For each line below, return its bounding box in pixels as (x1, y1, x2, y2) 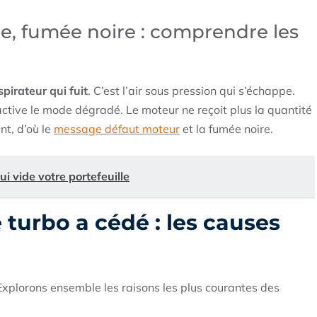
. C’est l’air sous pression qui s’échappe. (88, 83, 295, 98)
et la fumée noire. (180, 122, 273, 137)
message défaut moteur (54, 122, 180, 137)
